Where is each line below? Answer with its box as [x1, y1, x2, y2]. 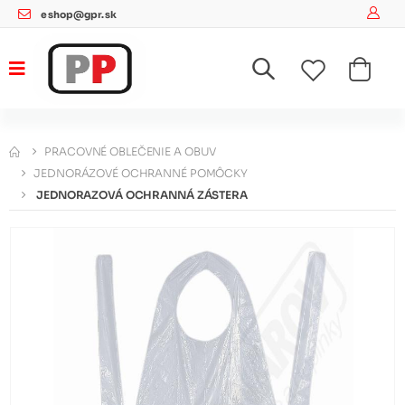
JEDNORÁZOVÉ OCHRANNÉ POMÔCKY [33, 165, 248, 180]
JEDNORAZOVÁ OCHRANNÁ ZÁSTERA [36, 187, 248, 202]
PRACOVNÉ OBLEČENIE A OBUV [44, 144, 217, 158]
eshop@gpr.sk [41, 9, 117, 21]
